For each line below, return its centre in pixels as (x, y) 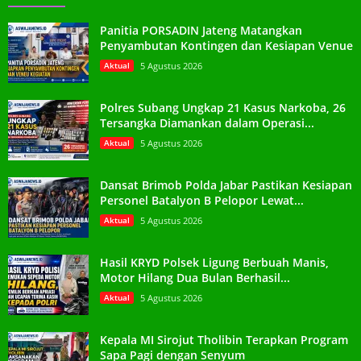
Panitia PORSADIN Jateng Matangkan (201, 30)
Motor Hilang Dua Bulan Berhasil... (195, 277)
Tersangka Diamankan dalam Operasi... (207, 122)
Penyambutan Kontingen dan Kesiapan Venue (226, 45)
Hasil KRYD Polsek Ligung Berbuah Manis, (214, 262)
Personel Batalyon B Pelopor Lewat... (202, 200)
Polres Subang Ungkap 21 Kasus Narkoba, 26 (223, 107)
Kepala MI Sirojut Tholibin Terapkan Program (224, 339)
